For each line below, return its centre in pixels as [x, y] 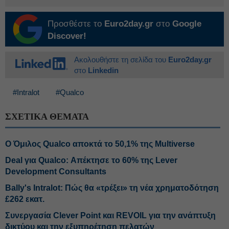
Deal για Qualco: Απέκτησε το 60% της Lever [91, 160]
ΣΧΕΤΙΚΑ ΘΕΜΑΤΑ [47, 117]
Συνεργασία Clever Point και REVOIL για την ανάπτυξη [110, 215]
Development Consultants [56, 171]
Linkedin [103, 70]
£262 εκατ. [25, 199]
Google [187, 24]
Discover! [67, 36]
